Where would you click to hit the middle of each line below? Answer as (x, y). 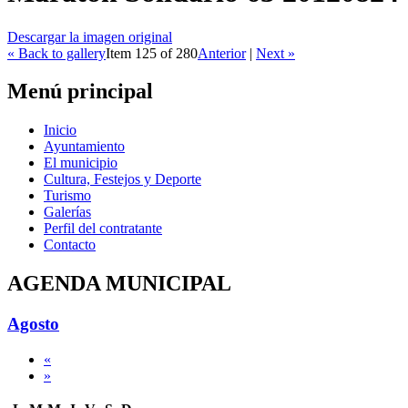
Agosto (33, 324)
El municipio (81, 163)
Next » (275, 53)
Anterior (222, 53)
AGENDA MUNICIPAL (119, 284)
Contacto (70, 245)
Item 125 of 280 (152, 53)
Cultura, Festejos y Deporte (122, 179)
